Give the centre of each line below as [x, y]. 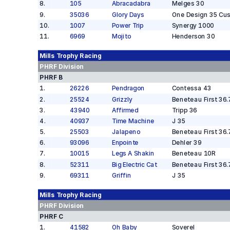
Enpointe [125, 142]
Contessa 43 [191, 88]
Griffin [121, 175]
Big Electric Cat [134, 164]
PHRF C [51, 216]
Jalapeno [126, 132]
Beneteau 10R [193, 154]
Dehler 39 [186, 142]
